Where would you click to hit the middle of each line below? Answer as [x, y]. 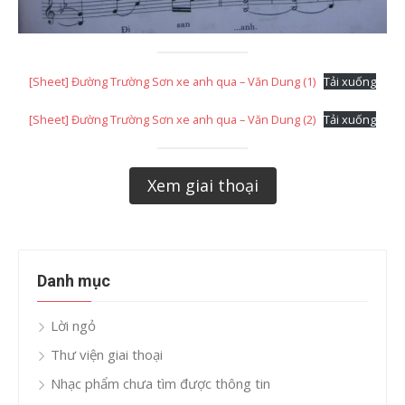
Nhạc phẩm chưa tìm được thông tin [160, 383]
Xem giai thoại [202, 185]
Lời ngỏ [73, 325]
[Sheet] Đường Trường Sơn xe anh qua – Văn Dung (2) [172, 119]
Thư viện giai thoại [107, 354]
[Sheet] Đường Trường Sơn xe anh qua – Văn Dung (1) [172, 81]
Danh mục [74, 281]
